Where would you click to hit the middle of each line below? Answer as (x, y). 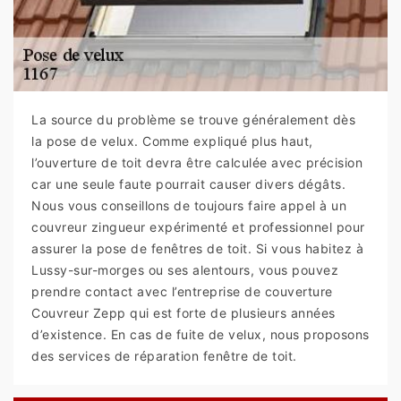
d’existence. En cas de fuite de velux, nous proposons (200, 335)
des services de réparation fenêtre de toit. (164, 356)
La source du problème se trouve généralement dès (193, 120)
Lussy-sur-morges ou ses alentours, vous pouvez (185, 270)
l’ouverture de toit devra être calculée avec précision (197, 163)
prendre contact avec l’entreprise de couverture (182, 292)
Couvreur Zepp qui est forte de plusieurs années (183, 313)
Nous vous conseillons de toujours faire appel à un (189, 206)
